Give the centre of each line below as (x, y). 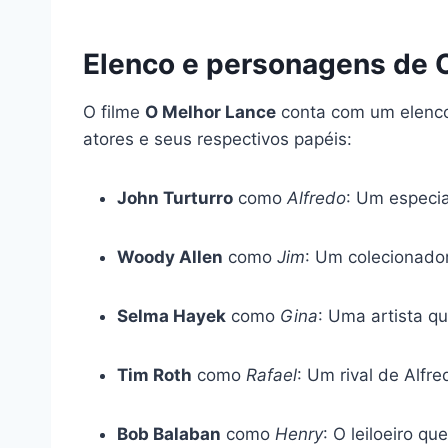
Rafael (271, 374)
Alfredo (316, 197)
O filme (114, 111)
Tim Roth (154, 374)
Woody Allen (170, 256)
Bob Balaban (169, 433)
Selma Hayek (171, 315)
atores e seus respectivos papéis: (217, 138)
